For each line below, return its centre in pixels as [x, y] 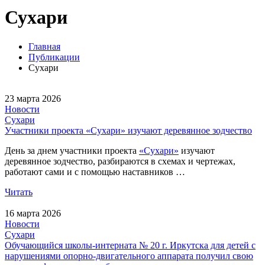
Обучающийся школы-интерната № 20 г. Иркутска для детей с [130, 245]
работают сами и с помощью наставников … [95, 172]
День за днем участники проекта [72, 150]
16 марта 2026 [33, 213]
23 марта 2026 [33, 98]
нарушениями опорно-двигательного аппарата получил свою [129, 256]
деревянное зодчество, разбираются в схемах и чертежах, [120, 161]
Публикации [54, 57]
